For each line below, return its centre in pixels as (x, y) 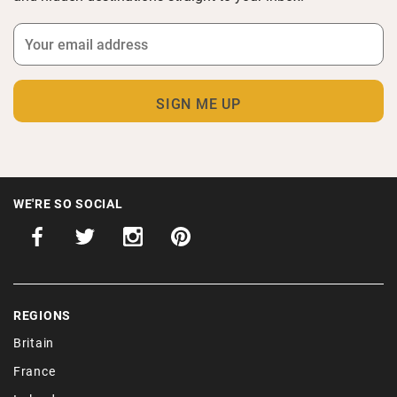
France (35, 371)
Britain (34, 343)
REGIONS (42, 315)
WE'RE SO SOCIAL (68, 203)
